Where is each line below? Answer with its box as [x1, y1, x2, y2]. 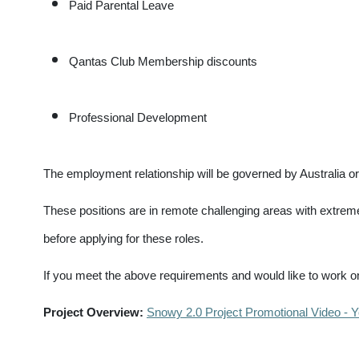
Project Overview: [43, 306, 147, 319]
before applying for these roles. [43, 232, 207, 245]
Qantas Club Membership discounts [69, 55, 257, 68]
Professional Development [69, 111, 207, 124]
